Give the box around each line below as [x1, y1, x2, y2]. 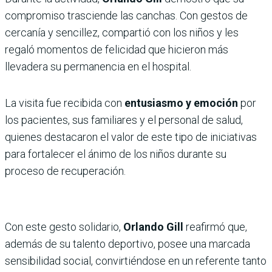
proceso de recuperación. [5, 165, 126, 178]
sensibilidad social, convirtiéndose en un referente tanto [5, 254, 267, 268]
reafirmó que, [183, 220, 247, 234]
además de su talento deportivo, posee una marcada [5, 237, 250, 251]
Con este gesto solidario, [5, 220, 123, 234]
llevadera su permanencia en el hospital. [5, 60, 191, 73]
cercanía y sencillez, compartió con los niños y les [5, 26, 239, 39]
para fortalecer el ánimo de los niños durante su [5, 148, 226, 161]
